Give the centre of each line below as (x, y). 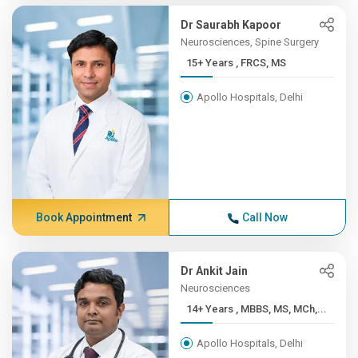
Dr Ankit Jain (215, 271)
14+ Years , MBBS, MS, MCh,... (282, 309)
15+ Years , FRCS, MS (261, 63)
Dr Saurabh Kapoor (231, 25)
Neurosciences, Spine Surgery (250, 42)
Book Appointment (84, 217)
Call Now (265, 217)
